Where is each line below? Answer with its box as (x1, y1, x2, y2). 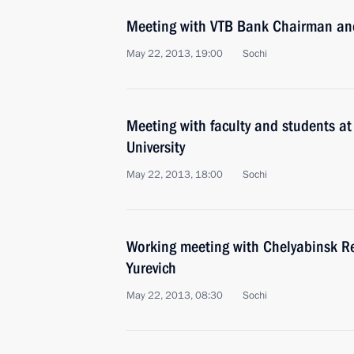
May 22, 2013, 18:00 (126, 168, 223, 182)
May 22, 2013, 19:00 (126, 47, 223, 61)
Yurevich (126, 258, 176, 277)
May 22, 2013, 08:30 (126, 288, 223, 303)
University (126, 137, 185, 156)
